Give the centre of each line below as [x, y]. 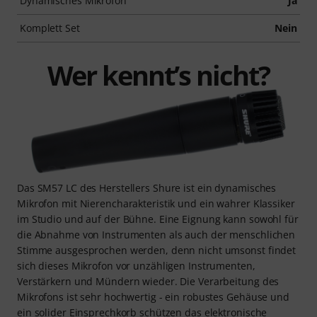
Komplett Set [50, 28]
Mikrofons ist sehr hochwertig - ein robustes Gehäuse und [153, 296]
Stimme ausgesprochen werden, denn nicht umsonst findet [157, 250]
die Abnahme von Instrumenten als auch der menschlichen [156, 234]
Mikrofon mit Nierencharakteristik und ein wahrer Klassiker [156, 203]
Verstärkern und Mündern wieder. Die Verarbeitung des [148, 281]
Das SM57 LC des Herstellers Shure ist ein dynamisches [147, 188]
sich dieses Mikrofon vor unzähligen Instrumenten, [136, 265]
